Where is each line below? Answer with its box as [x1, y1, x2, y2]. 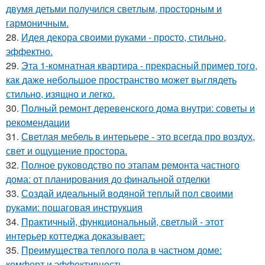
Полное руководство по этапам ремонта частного [21, 157, 240, 172]
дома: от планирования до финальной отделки [6, 172, 210, 186]
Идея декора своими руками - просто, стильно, [21, 30, 226, 44]
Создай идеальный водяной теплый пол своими [21, 186, 233, 200]
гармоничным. [6, 15, 69, 30]
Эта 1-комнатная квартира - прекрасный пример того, [21, 58, 257, 72]
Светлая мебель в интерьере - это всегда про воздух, [21, 129, 255, 143]
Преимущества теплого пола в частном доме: [21, 243, 222, 257]
